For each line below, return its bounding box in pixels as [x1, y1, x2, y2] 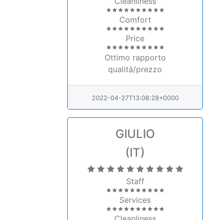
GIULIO [115, 127, 155, 141]
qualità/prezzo [108, 64, 162, 74]
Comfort [119, 15, 151, 25]
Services [119, 195, 151, 205]
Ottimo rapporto [104, 53, 166, 62]
